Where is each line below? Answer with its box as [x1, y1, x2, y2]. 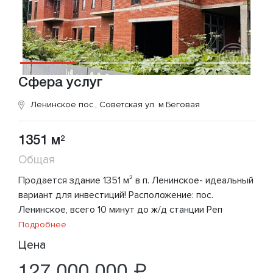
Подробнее [18, 219, 66, 230]
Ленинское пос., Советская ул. [30, 99, 158, 110]
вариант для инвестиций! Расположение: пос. [18, 188, 213, 201]
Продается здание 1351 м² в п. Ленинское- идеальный [18, 174, 253, 186]
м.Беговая [158, 99, 200, 110]
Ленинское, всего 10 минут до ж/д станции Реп [18, 203, 222, 216]
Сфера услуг [18, 76, 103, 89]
